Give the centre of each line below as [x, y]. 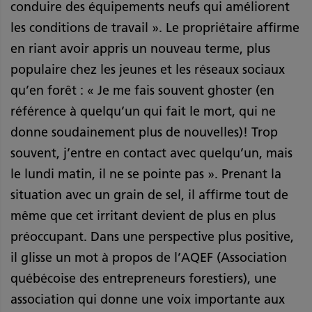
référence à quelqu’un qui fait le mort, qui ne [143, 112]
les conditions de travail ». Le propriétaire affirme [155, 28]
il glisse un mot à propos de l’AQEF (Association [149, 258]
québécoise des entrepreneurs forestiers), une [143, 279]
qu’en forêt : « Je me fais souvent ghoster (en [142, 91]
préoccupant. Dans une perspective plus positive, [152, 237]
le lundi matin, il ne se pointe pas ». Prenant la [146, 174]
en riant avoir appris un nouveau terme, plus [140, 49]
